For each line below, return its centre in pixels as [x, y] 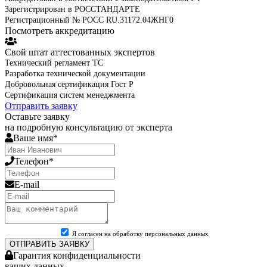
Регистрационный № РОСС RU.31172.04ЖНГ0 [89, 20]
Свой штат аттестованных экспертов [80, 52]
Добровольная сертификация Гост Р [69, 84]
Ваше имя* [35, 138]
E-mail [27, 184]
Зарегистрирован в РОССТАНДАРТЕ [72, 9]
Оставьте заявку [37, 116]
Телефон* [34, 161]
